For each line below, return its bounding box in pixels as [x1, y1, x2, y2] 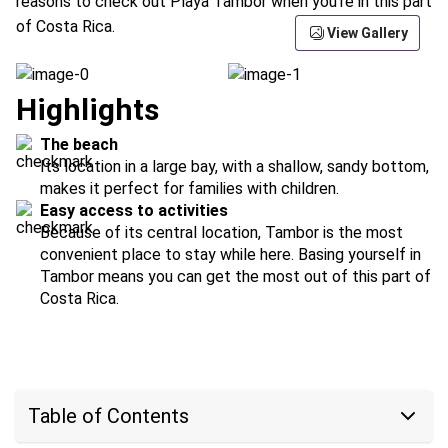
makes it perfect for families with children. [40, 179, 339, 198]
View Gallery [327, 25, 408, 41]
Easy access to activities [40, 201, 228, 220]
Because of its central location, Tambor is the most [40, 223, 403, 242]
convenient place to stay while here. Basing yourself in [40, 245, 421, 264]
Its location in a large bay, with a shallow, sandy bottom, [40, 157, 429, 176]
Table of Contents [28, 404, 189, 428]
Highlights [16, 92, 159, 127]
